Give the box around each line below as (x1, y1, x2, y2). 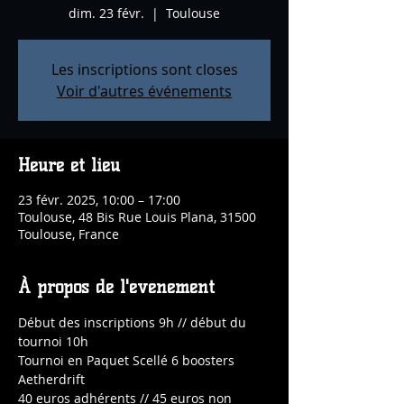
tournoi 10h (18, 333, 88, 350)
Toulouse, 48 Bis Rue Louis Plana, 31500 (18, 208, 256, 225)
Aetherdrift (18, 371, 85, 388)
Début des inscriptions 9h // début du (18, 314, 250, 331)
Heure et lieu (18, 154, 120, 176)
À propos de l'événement (18, 276, 215, 298)
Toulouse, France (18, 225, 119, 243)
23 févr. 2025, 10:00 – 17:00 (18, 191, 180, 208)
